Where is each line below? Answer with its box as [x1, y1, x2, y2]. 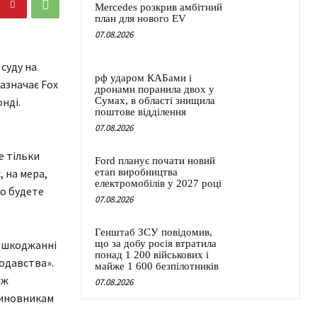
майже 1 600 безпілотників [95, 260, 219, 272]
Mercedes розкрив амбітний [95, 1, 222, 13]
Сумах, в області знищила [95, 95, 215, 107]
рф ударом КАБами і [95, 72, 192, 84]
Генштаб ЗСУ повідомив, [95, 226, 212, 238]
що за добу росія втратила [95, 238, 217, 250]
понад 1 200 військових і [95, 249, 209, 261]
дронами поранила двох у [95, 83, 214, 96]
